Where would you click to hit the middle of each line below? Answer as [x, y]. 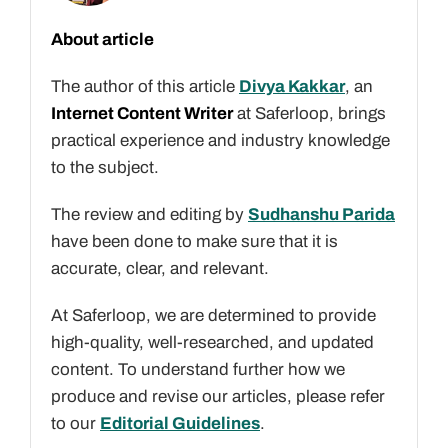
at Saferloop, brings [309, 114]
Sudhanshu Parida [321, 215]
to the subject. [105, 168]
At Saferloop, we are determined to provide [213, 316]
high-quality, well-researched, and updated [212, 343]
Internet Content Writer [142, 114]
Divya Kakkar [292, 87]
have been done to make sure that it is [194, 242]
